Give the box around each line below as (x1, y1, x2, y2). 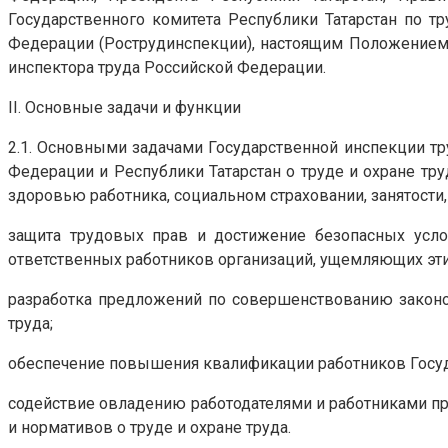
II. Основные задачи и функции (8, 97, 241, 117)
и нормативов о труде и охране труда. (8, 417, 291, 437)
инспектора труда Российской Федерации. (8, 57, 326, 77)
